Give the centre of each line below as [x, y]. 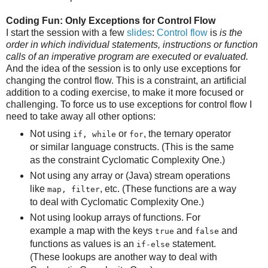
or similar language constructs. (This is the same [132, 147]
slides [139, 33]
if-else [153, 245]
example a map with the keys [92, 231]
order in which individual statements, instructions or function [132, 45]
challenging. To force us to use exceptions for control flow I [129, 105]
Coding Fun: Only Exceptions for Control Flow [111, 21]
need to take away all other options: [81, 117]
